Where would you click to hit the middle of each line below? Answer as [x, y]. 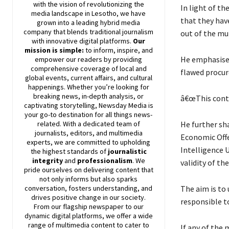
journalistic [127, 152]
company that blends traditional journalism [89, 32]
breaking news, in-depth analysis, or [89, 96]
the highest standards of [69, 152]
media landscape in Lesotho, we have [89, 14]
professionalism [105, 161]
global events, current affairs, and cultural [88, 78]
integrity [48, 161]
